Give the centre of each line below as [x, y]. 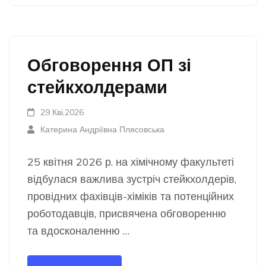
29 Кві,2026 [62, 112]
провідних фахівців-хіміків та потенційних [131, 196]
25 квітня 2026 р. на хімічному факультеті [131, 162]
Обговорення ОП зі [109, 65]
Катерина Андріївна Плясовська [103, 129]
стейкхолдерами [97, 87]
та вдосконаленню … [78, 231]
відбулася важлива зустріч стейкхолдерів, [132, 179]
